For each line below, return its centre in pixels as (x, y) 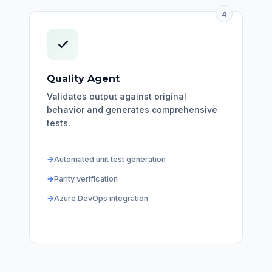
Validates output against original (117, 97)
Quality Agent (83, 79)
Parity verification (86, 179)
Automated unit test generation (110, 160)
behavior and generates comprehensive (132, 110)
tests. (59, 123)
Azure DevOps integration (101, 199)
